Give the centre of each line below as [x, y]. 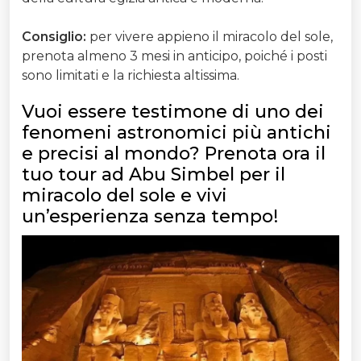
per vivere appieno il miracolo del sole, [210, 37]
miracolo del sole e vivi [124, 196]
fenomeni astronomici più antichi [176, 133]
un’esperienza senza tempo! [150, 217]
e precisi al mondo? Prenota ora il [174, 154]
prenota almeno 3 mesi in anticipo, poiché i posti [174, 56]
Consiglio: [54, 37]
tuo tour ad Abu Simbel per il [154, 175]
